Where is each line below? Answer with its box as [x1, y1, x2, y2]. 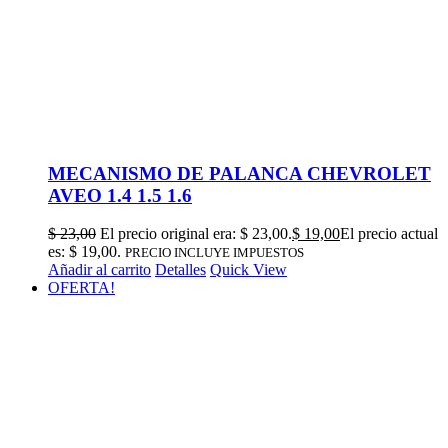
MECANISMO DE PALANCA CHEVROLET [48, 162, 431, 184]
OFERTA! [48, 279, 115, 297]
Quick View [210, 261, 287, 279]
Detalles [155, 261, 206, 279]
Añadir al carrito [48, 261, 151, 279]
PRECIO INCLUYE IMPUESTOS [125, 245, 304, 261]
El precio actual [340, 225, 438, 243]
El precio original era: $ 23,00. [100, 225, 292, 243]
